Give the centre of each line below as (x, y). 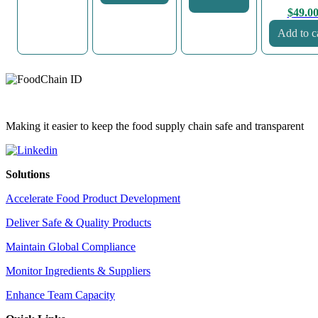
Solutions (28, 175)
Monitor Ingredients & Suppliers (78, 271)
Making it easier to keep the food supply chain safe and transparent (155, 126)
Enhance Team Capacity (60, 295)
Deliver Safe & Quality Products (78, 223)
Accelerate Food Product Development (93, 199)
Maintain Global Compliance (71, 247)
